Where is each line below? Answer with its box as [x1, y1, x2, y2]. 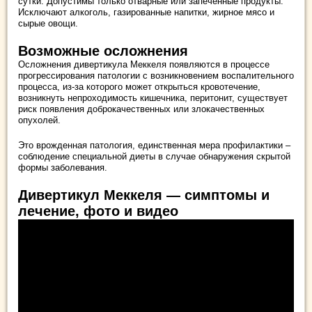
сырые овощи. [18, 17, 78, 29]
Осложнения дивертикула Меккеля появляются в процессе [18, 58, 270, 70]
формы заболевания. [18, 162, 107, 173]
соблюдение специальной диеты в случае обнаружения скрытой [18, 150, 290, 162]
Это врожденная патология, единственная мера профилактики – [18, 139, 290, 150]
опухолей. [18, 114, 61, 125]
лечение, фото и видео [18, 203, 178, 219]
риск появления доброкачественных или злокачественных [18, 103, 265, 114]
